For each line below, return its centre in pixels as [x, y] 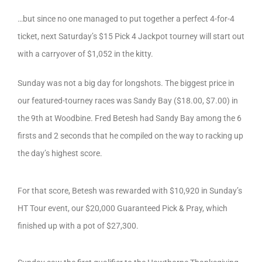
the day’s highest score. [60, 154]
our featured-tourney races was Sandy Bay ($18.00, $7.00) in [128, 101]
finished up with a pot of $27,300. [78, 225]
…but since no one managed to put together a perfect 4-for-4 [126, 19]
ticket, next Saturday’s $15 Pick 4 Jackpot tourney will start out [131, 37]
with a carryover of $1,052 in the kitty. [85, 54]
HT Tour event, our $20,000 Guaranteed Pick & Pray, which [123, 208]
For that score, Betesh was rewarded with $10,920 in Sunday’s [130, 190]
